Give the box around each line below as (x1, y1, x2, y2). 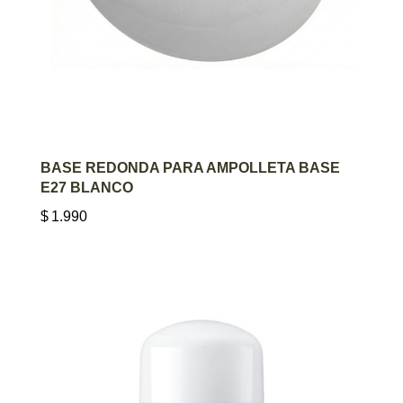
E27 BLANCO (40, 179, 133, 195)
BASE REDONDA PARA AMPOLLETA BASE (40, 159, 340, 175)
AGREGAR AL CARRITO (129, 158, 274, 175)
